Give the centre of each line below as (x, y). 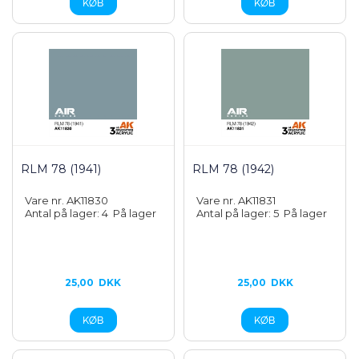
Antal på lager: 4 (69, 213)
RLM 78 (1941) (61, 169)
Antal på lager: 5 (240, 213)
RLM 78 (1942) (234, 169)
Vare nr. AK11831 (236, 200)
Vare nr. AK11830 (67, 200)
